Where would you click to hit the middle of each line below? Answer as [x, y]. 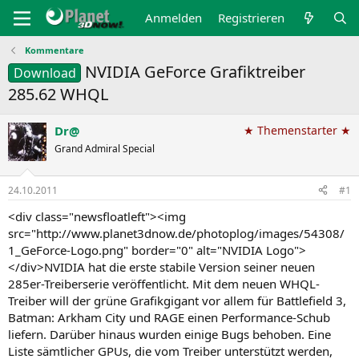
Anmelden [174, 18]
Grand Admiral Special [105, 149]
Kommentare [54, 50]
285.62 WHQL [58, 94]
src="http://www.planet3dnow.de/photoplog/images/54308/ [176, 233]
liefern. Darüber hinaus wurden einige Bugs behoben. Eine [169, 334]
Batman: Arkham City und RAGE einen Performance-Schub [169, 317]
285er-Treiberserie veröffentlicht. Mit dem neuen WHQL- [164, 283]
